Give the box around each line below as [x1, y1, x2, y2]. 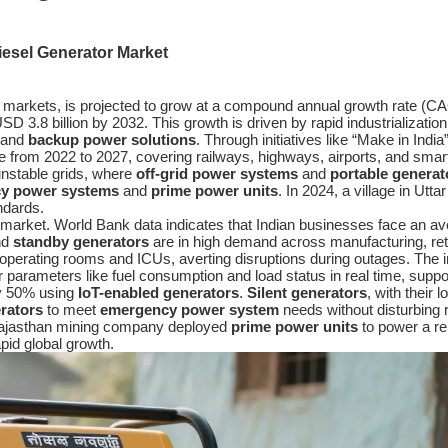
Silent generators [247, 284, 367, 301]
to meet [43, 301, 100, 318]
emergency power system [100, 301, 279, 318]
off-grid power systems [136, 165, 298, 182]
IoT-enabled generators [78, 284, 239, 301]
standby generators [13, 233, 149, 250]
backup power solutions [28, 131, 196, 148]
